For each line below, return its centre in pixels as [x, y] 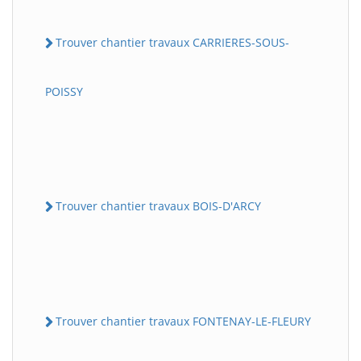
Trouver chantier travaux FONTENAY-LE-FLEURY [183, 322]
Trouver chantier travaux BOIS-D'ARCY [158, 205]
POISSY [64, 91]
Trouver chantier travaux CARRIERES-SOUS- [172, 42]
